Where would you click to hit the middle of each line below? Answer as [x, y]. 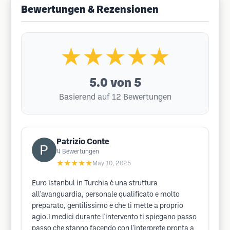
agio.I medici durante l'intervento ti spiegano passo [114, 217]
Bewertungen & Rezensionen [90, 10]
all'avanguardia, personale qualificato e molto [106, 195]
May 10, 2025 [112, 164]
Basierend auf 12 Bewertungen [115, 97]
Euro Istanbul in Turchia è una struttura [95, 184]
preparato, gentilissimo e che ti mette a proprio [108, 206]
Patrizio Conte [83, 142]
